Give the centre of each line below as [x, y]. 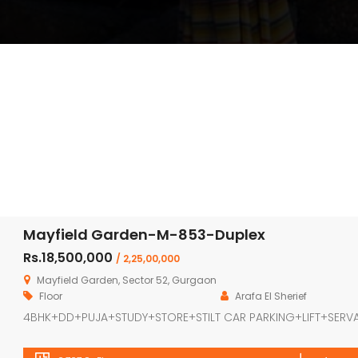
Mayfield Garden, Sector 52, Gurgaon [127, 280]
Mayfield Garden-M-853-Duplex [144, 235]
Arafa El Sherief [271, 296]
